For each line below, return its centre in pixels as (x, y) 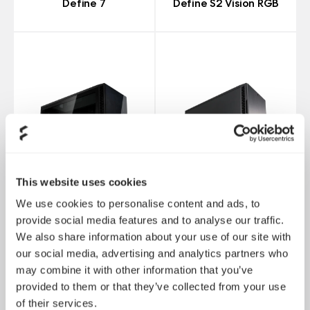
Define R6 (226, 256)
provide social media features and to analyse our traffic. (150, 220)
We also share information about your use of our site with (154, 237)
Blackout (84, 256)
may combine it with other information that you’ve (135, 270)
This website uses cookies (82, 182)
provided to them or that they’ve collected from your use (151, 286)
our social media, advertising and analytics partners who (152, 253)
